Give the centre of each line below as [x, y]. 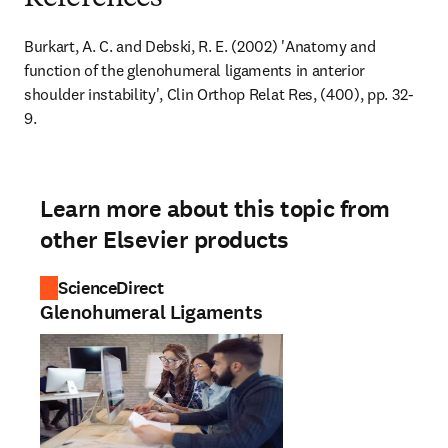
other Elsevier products [164, 240]
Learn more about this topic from [215, 209]
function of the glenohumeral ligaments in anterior [194, 70]
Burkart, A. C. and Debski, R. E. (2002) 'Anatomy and [200, 46]
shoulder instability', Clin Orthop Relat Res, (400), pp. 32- [219, 94]
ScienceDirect [111, 288]
